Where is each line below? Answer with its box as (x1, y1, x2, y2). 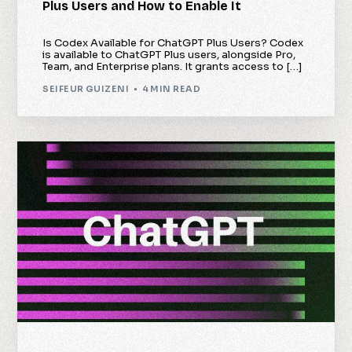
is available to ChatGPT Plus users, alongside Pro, (42, 47, 296, 61)
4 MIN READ (141, 83, 200, 95)
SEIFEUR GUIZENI (42, 83, 130, 95)
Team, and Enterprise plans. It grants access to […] (42, 59, 302, 73)
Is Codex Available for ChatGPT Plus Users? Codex (42, 35, 304, 49)
